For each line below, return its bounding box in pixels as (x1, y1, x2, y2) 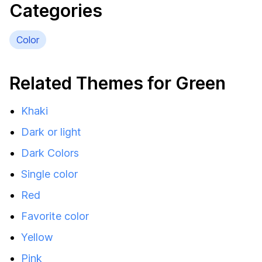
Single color (21, 168, 78, 180)
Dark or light (21, 126, 81, 138)
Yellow (21, 231, 53, 243)
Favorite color (21, 210, 89, 222)
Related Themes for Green (9, 73, 226, 94)
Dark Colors (21, 147, 79, 159)
